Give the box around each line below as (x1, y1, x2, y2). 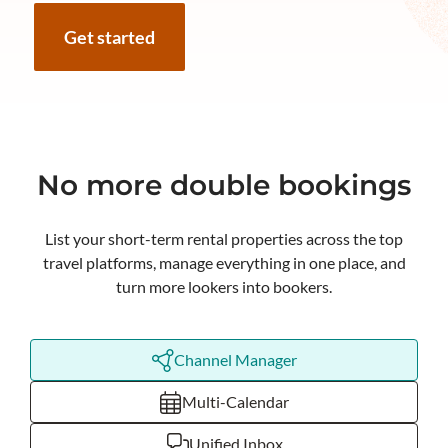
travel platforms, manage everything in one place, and (42, 253, 406, 272)
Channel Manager (174, 350, 297, 369)
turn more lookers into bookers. (116, 277, 332, 296)
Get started (64, 26, 155, 48)
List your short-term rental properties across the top (45, 229, 403, 248)
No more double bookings (37, 168, 411, 202)
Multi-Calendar (182, 392, 289, 411)
